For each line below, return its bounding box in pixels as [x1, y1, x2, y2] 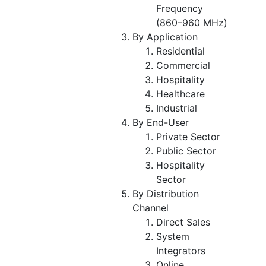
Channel [132, 201, 169, 214]
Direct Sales [156, 216, 210, 228]
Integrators [156, 244, 205, 256]
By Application [132, 30, 198, 43]
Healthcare [156, 87, 205, 100]
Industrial [156, 102, 197, 114]
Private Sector [156, 130, 220, 142]
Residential [156, 45, 205, 57]
